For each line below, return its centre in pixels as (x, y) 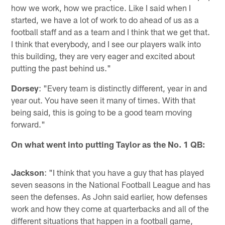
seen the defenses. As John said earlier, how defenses (109, 197)
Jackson (28, 173)
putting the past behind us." (61, 68)
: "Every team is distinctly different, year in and (123, 88)
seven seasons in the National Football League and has (111, 185)
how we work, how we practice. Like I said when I (101, 8)
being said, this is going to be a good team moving (102, 112)
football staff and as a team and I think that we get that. (111, 32)
